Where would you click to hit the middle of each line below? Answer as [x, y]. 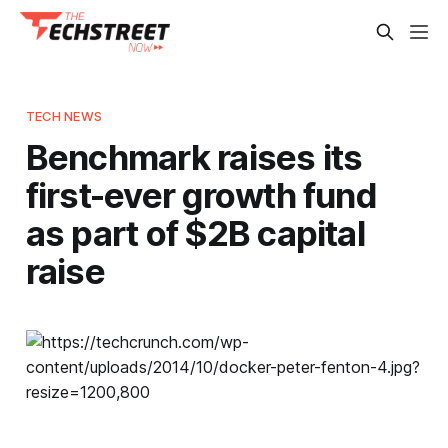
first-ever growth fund [201, 194]
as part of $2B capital [195, 232]
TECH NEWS [63, 115]
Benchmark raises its [194, 156]
